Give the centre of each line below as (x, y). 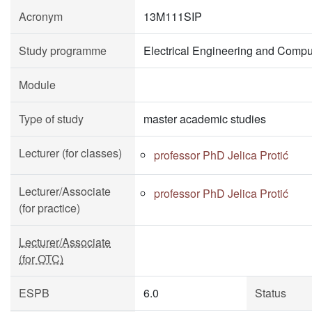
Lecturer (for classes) (70, 153)
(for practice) (49, 208)
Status (271, 293)
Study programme (63, 50)
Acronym (41, 16)
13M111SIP (173, 16)
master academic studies (205, 119)
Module (37, 85)
